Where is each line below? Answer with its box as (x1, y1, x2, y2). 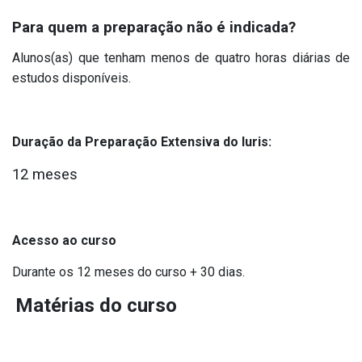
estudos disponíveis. (12, 69, 131, 86)
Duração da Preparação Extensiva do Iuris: (12, 133, 271, 149)
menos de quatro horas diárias (150, 49, 330, 65)
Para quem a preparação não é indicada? (12, 18, 296, 36)
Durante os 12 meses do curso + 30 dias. (12, 263, 245, 280)
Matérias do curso (15, 293, 177, 317)
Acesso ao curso (12, 232, 116, 248)
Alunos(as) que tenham (12, 49, 151, 65)
